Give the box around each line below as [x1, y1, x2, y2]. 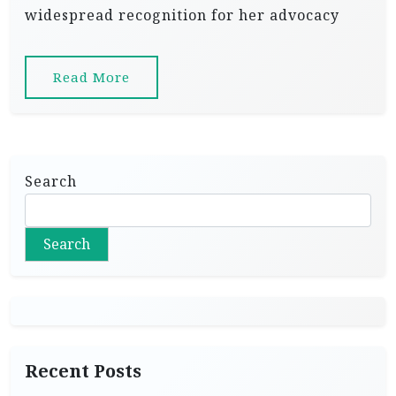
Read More [53, 68, 130, 87]
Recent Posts [25, 360, 141, 383]
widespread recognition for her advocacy [25, 5, 339, 26]
